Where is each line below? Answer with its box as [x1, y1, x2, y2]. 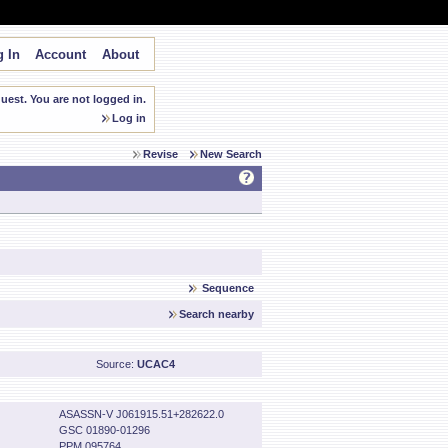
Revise [143, 148, 178, 160]
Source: [96, 358, 137, 370]
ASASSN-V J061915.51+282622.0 [59, 408, 224, 420]
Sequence [202, 282, 254, 294]
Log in [112, 112, 146, 124]
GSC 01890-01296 [59, 424, 150, 436]
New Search [200, 148, 262, 160]
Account [34, 47, 86, 62]
